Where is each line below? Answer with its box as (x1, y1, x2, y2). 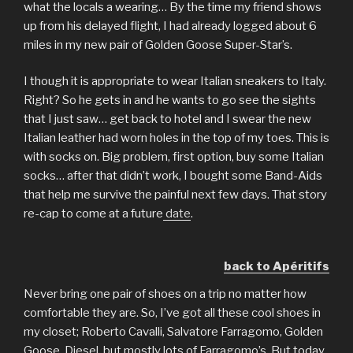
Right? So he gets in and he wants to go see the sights (24, 93, 316, 108)
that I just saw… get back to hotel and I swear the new (24, 112, 311, 127)
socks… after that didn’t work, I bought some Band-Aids (24, 169, 322, 184)
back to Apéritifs (224, 259, 329, 274)
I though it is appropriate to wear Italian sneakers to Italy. (24, 74, 326, 89)
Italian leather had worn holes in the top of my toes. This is (24, 131, 329, 146)
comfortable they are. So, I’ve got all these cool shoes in (24, 305, 321, 320)
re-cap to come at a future (24, 206, 163, 221)
